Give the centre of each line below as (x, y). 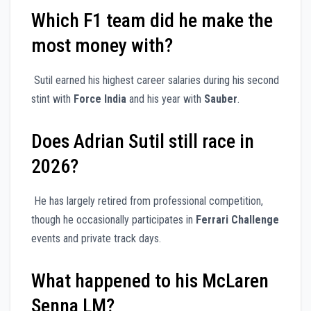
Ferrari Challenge (237, 219)
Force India (100, 99)
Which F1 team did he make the (152, 20)
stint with (52, 99)
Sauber (221, 99)
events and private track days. (96, 238)
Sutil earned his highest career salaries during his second (155, 80)
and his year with (165, 99)
